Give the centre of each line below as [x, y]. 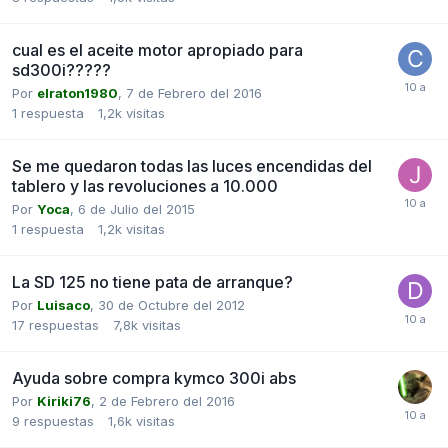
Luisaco [63, 304]
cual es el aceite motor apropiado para [157, 49]
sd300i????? [61, 69]
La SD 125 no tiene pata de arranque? [152, 281]
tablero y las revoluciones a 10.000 [145, 185]
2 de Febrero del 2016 [167, 400]
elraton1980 [77, 92]
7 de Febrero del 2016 [194, 92]
